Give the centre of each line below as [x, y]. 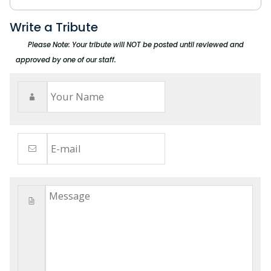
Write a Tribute [54, 28]
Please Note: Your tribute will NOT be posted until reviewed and [136, 45]
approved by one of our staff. [66, 60]
